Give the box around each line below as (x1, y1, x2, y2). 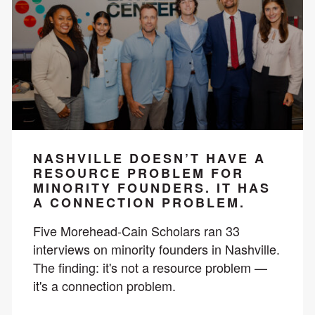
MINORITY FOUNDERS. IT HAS (32, 178, 271, 197)
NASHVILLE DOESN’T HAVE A (32, 148, 266, 167)
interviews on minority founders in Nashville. (32, 239, 280, 258)
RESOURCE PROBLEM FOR (32, 163, 244, 182)
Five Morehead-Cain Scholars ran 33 (32, 221, 240, 240)
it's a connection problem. (32, 276, 176, 295)
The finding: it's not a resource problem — (32, 257, 267, 276)
